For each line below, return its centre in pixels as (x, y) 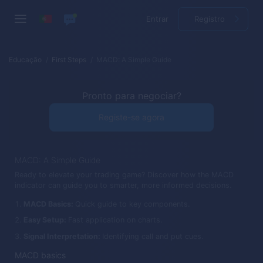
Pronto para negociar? (131, 96)
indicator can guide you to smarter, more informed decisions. (123, 185)
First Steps (69, 60)
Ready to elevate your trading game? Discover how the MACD (124, 175)
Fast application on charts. (115, 220)
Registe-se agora (131, 117)
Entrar (157, 19)
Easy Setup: (46, 220)
